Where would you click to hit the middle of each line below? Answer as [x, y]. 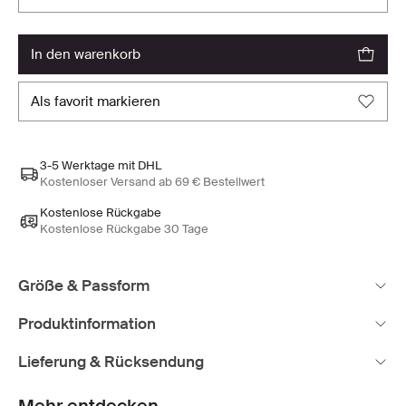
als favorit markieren [100, 101]
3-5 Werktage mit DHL [101, 165]
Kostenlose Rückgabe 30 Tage [124, 228]
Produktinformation [87, 323]
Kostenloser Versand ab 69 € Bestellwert [152, 181]
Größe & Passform [84, 285]
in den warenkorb [87, 54]
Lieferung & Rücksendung [111, 361]
